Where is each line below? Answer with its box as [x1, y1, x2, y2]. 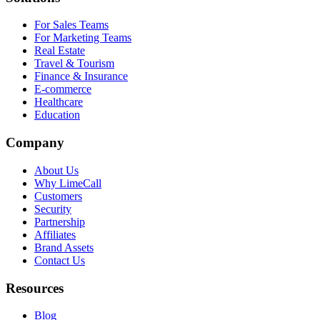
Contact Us [34, 254, 85, 266]
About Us [34, 164, 79, 176]
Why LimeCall [34, 176, 101, 189]
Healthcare [34, 96, 83, 109]
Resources [6, 280, 64, 296]
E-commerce [34, 83, 91, 96]
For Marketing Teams [34, 31, 131, 44]
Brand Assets [34, 241, 94, 254]
